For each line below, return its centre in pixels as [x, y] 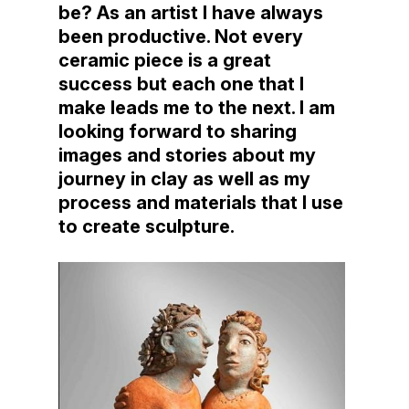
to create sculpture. [147, 227]
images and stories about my [187, 156]
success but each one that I [181, 84]
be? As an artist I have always [191, 13]
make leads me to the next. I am [197, 108]
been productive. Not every [181, 37]
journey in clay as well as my [184, 179]
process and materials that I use [201, 203]
